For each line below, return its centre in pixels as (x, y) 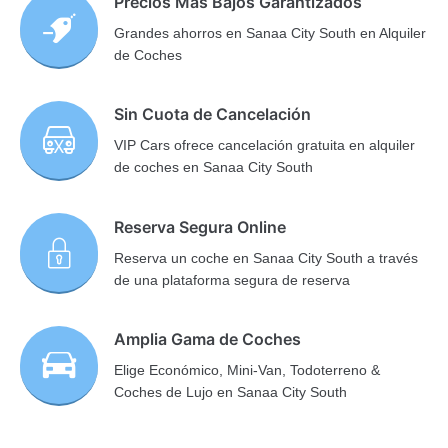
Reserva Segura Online (200, 226)
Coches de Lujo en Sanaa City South (231, 391)
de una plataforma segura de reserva (232, 279)
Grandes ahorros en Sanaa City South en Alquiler (270, 32)
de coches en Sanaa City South (214, 167)
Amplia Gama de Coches (208, 338)
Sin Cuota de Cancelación (213, 114)
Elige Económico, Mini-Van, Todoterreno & (247, 369)
